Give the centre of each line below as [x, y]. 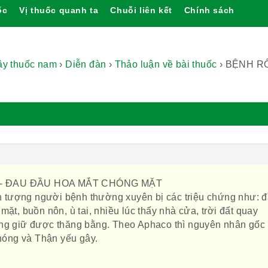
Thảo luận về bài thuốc [166, 64]
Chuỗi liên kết [141, 10]
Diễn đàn [86, 64]
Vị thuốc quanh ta [59, 10]
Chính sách [209, 10]
